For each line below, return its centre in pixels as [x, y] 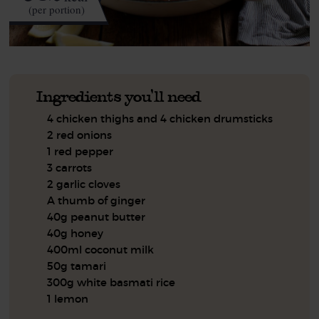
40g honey [75, 233]
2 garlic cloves [84, 184]
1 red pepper [80, 151]
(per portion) [56, 10]
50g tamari [77, 266]
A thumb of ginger [96, 200]
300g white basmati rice [111, 282]
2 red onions [80, 135]
